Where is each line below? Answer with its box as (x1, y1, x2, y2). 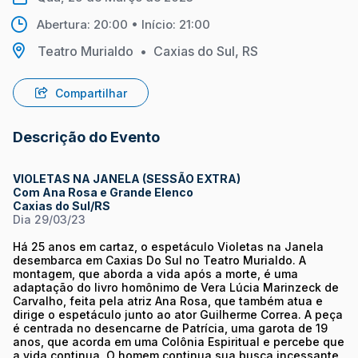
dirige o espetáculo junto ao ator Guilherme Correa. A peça (13, 307, 343, 321)
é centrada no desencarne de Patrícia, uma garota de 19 (13, 320, 328, 335)
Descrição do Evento (13, 128, 160, 145)
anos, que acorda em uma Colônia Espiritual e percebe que (13, 334, 344, 348)
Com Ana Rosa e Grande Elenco (13, 185, 193, 199)
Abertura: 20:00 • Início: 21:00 (37, 17, 210, 32)
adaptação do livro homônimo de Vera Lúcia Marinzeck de (13, 280, 339, 294)
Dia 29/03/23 (13, 212, 86, 226)
